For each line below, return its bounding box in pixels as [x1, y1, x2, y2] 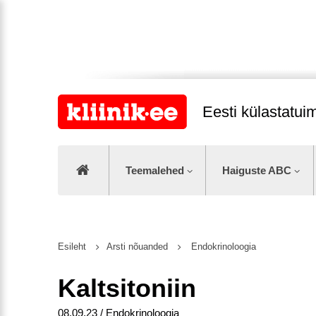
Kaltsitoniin [58, 274, 196, 303]
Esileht [58, 241, 86, 253]
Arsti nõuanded [106, 241, 171, 253]
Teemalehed [125, 164, 184, 177]
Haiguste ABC [222, 164, 292, 177]
